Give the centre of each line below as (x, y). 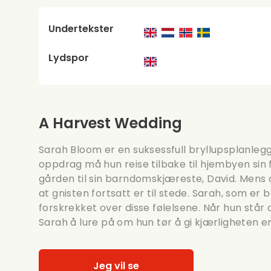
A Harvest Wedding (110, 123)
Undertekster (81, 28)
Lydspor (69, 57)
